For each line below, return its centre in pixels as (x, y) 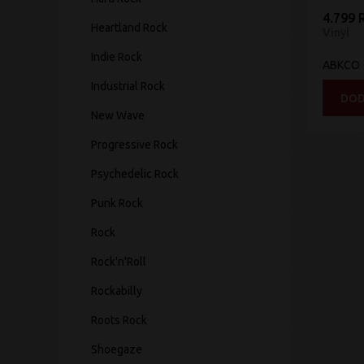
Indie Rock (117, 57)
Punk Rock (117, 203)
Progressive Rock (134, 145)
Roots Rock (119, 320)
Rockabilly (117, 291)
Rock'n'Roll (119, 262)
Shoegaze (117, 349)
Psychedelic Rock (135, 174)
